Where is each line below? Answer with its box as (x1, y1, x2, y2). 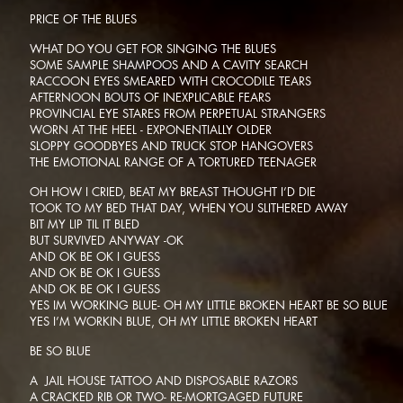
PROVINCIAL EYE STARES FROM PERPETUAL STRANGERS (30, 105, 326, 121)
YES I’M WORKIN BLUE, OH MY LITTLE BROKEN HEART (30, 313, 318, 329)
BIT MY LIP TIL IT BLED (30, 216, 139, 232)
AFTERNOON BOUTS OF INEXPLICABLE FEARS (30, 89, 271, 105)
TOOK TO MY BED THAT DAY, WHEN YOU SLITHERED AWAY (30, 200, 348, 216)
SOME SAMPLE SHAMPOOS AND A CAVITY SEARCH (30, 57, 308, 73)
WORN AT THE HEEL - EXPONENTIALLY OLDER (30, 121, 272, 138)
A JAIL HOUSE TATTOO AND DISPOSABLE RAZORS (30, 372, 298, 389)
